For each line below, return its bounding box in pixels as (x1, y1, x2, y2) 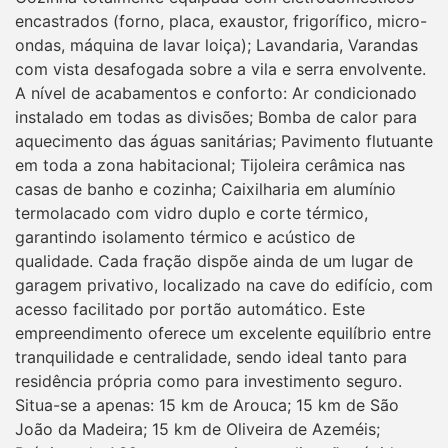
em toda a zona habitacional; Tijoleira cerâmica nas (15, 154, 405, 175)
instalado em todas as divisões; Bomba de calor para (15, 106, 417, 127)
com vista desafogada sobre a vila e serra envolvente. (15, 58, 426, 79)
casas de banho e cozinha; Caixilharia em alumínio (15, 178, 396, 199)
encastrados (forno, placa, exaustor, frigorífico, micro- (15, 10, 427, 31)
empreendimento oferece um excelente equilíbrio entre (15, 322, 431, 343)
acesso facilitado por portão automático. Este (15, 298, 365, 319)
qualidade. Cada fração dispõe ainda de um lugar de (15, 250, 413, 271)
